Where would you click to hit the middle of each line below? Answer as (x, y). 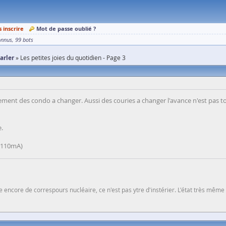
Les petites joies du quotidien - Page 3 (73, 58)
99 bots (24, 40)
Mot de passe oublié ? (66, 29)
